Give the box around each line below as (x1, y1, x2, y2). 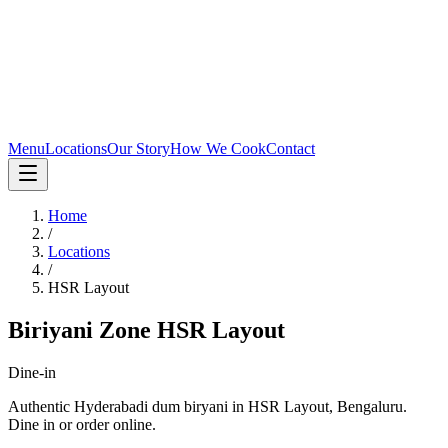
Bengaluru (337, 397, 403, 415)
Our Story (107, 140, 170, 157)
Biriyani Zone (8, 316, 157, 343)
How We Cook (170, 140, 266, 157)
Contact (266, 140, 315, 157)
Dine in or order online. (8, 415, 156, 433)
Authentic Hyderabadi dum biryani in (8, 397, 248, 415)
